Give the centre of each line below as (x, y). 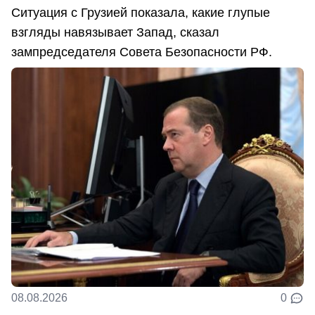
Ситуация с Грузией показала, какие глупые (141, 12)
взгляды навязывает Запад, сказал (115, 32)
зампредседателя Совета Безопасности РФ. (142, 52)
